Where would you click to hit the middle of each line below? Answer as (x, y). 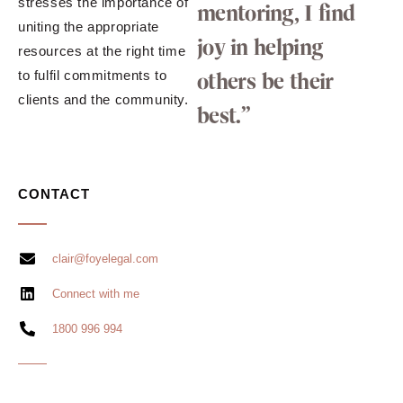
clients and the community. (103, 100)
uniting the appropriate (89, 27)
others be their (265, 82)
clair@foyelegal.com (106, 258)
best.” (224, 116)
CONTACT (54, 194)
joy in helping (260, 48)
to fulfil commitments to (93, 76)
